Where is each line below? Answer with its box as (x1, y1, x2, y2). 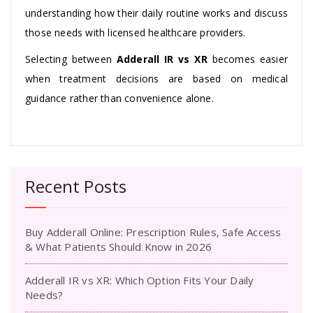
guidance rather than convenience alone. (25, 91, 214, 105)
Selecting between (25, 52, 117, 66)
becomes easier (207, 52, 288, 66)
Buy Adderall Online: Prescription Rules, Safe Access (25, 224, 282, 239)
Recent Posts (25, 174, 127, 198)
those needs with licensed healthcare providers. (25, 25, 246, 39)
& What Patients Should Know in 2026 (25, 239, 212, 254)
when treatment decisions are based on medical (25, 71, 288, 85)
